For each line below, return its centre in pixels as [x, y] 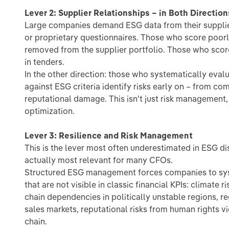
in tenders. [44, 62]
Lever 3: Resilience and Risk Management [109, 135]
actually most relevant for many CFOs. [99, 160]
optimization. [50, 111]
